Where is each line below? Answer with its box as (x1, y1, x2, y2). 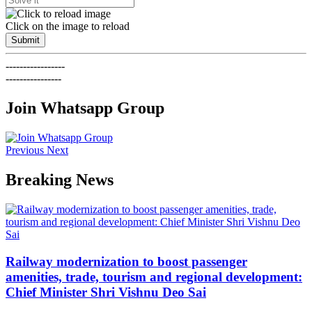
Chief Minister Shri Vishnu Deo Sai (6, 284, 206, 299)
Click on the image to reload (6, 20, 130, 33)
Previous (6, 144, 44, 157)
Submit (11, 35, 40, 46)
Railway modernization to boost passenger (6, 253, 247, 269)
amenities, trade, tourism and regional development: (6, 269, 302, 284)
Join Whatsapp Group (6, 99, 164, 118)
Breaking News (6, 171, 114, 189)
